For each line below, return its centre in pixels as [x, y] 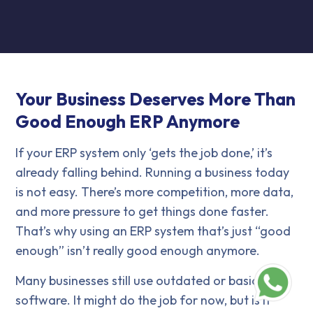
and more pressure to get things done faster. [142, 211]
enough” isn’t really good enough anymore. [138, 250]
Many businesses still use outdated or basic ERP [149, 281]
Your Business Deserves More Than [155, 99]
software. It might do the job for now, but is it [143, 300]
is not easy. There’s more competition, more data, [154, 192]
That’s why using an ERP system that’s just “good [153, 231]
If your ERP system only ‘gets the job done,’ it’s [144, 153]
